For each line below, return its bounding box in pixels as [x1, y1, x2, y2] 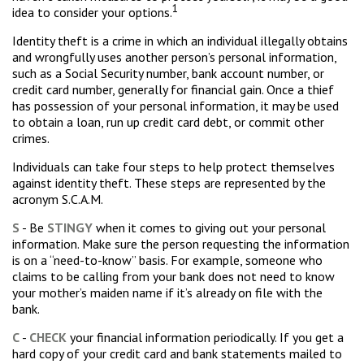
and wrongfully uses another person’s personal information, [12, 49, 336, 65]
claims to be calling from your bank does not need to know [12, 268, 335, 284]
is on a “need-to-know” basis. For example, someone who [12, 252, 323, 268]
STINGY [47, 219, 93, 236]
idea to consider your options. [12, 4, 172, 20]
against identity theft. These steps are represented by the [12, 175, 326, 191]
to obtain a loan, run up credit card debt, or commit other [12, 114, 324, 130]
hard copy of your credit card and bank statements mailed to [12, 345, 342, 362]
